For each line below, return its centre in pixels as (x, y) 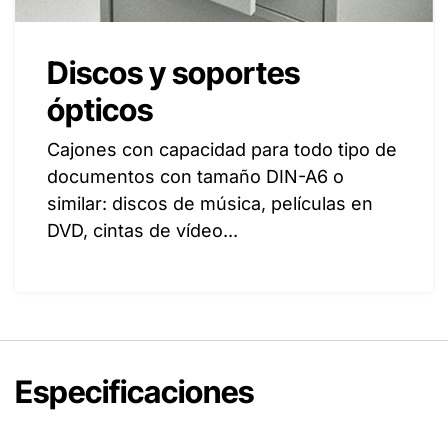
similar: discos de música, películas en (210, 204)
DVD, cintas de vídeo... (142, 231)
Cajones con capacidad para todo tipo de (222, 150)
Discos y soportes (173, 73)
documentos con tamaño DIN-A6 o (195, 177)
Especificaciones (134, 392)
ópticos (100, 110)
